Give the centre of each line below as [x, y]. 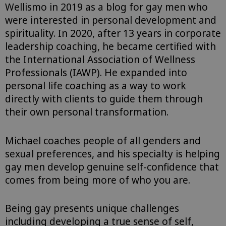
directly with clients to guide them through [104, 99]
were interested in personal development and [111, 20]
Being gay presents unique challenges [92, 209]
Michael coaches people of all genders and [103, 140]
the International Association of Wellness [100, 60]
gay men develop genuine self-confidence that [112, 167]
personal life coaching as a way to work [96, 86]
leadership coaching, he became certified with [110, 47]
